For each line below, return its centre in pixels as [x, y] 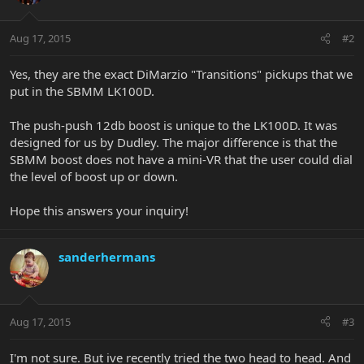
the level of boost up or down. [94, 177]
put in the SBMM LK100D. [82, 91]
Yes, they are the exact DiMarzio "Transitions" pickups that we [181, 74]
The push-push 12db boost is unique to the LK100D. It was [173, 126]
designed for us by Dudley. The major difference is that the [173, 143]
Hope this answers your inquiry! [99, 211]
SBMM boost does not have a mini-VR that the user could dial [181, 160]
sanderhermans [107, 257]
